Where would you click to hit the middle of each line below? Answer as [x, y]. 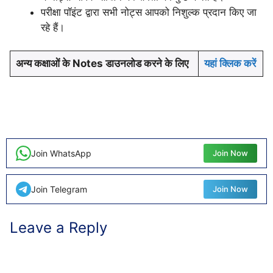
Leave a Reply [58, 228]
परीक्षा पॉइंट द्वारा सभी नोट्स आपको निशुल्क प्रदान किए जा [149, 12]
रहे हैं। [57, 27]
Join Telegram [59, 189]
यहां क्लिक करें [230, 64]
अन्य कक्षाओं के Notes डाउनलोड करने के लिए [102, 64]
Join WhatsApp [61, 153]
